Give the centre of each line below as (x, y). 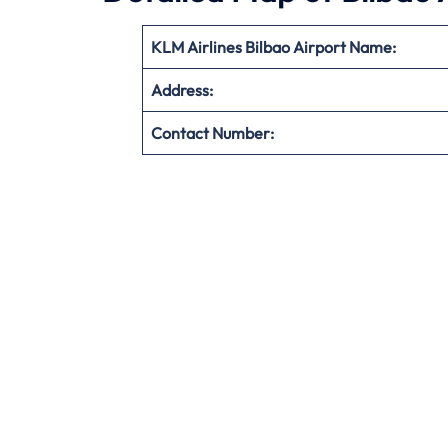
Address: (182, 89)
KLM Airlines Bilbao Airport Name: (273, 46)
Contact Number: (212, 132)
